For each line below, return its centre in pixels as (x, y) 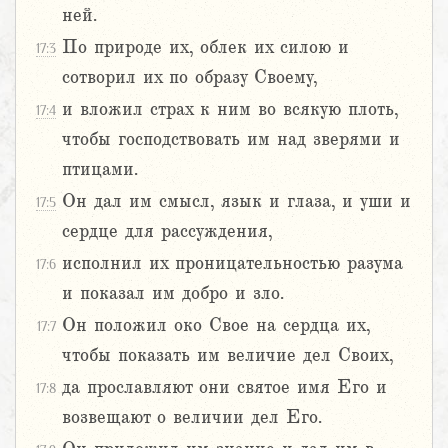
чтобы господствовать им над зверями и (231, 139)
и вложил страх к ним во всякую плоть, (230, 109)
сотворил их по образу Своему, (189, 77)
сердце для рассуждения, (167, 231)
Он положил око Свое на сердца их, (216, 325)
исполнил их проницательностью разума (232, 263)
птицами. (100, 169)
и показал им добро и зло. (173, 293)
